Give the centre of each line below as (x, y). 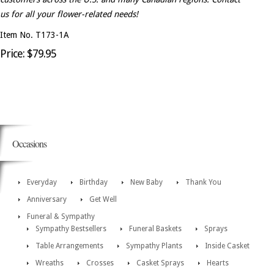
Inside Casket (227, 246)
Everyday (42, 183)
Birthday (94, 183)
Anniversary (47, 200)
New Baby (146, 183)
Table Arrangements (69, 246)
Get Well (103, 200)
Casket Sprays (160, 263)
